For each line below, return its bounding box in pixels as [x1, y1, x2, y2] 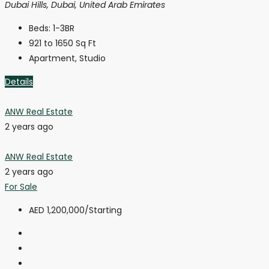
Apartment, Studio [29, 52, 106, 65]
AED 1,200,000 [29, 204, 85, 217]
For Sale [5, 181, 37, 193]
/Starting [85, 204, 122, 217]
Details [5, 76, 33, 88]
